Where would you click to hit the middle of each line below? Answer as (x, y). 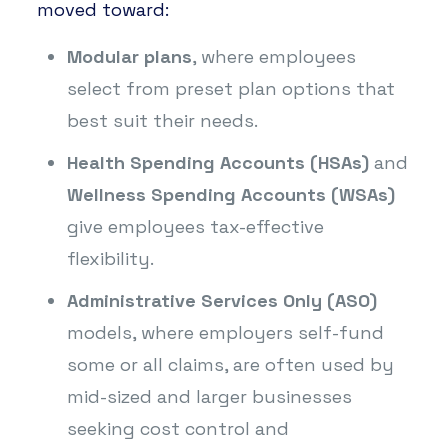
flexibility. (110, 258)
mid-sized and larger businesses (209, 396)
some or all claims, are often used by (230, 364)
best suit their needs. (162, 120)
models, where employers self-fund (225, 332)
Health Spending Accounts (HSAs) (217, 162)
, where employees (273, 56)
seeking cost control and (177, 428)
